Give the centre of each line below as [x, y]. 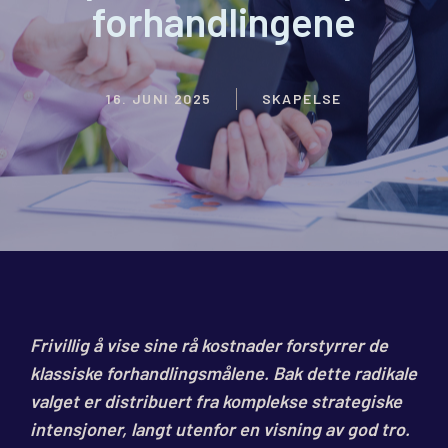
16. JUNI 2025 [159, 99]
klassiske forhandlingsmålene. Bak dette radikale [223, 373]
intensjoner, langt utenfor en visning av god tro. [220, 429]
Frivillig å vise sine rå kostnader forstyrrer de [209, 345]
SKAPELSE [301, 99]
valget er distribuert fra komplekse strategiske [216, 401]
